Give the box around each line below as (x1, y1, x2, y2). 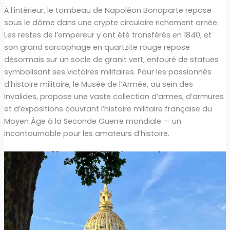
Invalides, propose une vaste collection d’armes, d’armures (4, 91, 224, 102)
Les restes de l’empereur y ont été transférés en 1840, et (4, 29, 212, 40)
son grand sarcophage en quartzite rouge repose (4, 42, 190, 52)
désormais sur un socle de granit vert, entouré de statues (4, 54, 219, 65)
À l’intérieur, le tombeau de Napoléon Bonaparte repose (4, 5, 212, 15)
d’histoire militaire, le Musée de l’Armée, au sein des (4, 79, 193, 89)
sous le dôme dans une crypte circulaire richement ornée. (4, 17, 219, 28)
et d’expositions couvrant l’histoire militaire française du (4, 103, 212, 114)
